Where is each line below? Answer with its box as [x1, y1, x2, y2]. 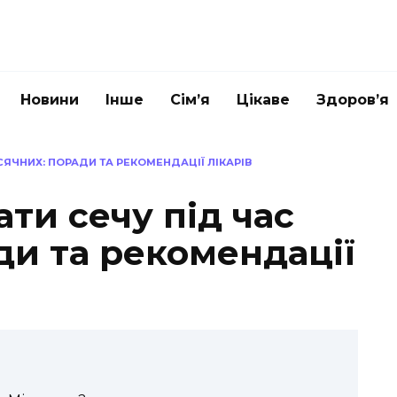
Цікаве [237, 91, 290, 108]
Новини [20, 91, 79, 108]
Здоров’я [316, 91, 389, 108]
